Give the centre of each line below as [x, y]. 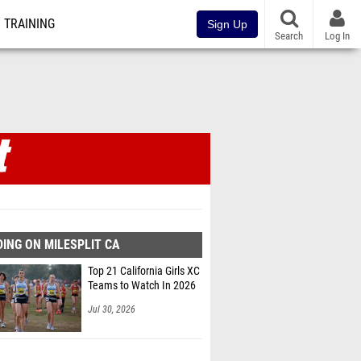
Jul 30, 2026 [112, 309]
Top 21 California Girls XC [144, 271]
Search [289, 35]
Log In [337, 35]
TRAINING [29, 24]
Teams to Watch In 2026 [142, 286]
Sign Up [227, 24]
